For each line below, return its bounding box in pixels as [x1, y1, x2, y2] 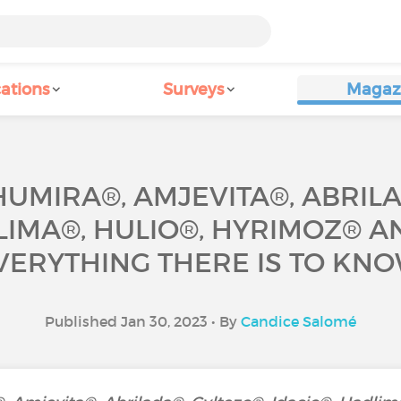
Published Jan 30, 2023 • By [45, 312, 241, 330]
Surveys [163, 80, 224, 99]
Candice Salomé [241, 312, 356, 330]
